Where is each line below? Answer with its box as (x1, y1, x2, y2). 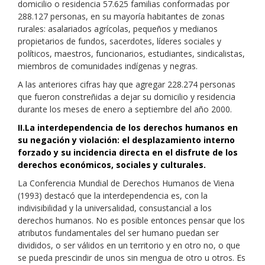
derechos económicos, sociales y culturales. (18, 159, 206, 170)
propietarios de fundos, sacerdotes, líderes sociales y (18, 35, 221, 47)
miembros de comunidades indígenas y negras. (18, 60, 198, 72)
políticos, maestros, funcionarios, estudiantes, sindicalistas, (18, 48, 245, 59)
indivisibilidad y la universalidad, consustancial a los (18, 202, 212, 214)
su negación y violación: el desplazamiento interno (18, 134, 235, 146)
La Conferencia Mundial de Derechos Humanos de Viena (18, 177, 234, 189)
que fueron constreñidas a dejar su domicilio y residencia (18, 91, 235, 102)
